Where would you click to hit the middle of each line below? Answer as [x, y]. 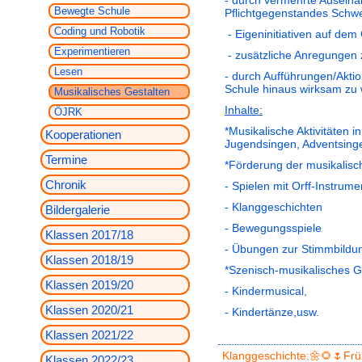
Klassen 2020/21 [89, 310]
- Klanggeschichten [274, 207]
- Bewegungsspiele [273, 228]
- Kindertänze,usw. [272, 312]
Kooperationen [83, 135]
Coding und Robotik [100, 31]
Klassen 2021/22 [89, 335]
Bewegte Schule [92, 11]
